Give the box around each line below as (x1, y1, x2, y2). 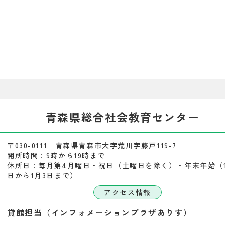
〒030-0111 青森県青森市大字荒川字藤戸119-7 (7, 140, 177, 150)
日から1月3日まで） (7, 170, 78, 180)
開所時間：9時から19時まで (7, 150, 105, 160)
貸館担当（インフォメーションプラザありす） (7, 206, 192, 218)
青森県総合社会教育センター (45, 108, 200, 125)
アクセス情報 (104, 187, 151, 197)
